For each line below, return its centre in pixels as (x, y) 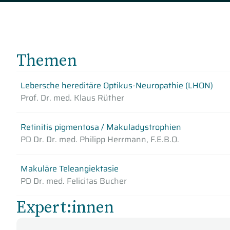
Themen (47, 60)
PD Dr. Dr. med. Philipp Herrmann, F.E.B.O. (100, 139)
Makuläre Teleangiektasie (70, 169)
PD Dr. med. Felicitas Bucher (74, 181)
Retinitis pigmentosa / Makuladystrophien (101, 127)
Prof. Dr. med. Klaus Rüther (72, 98)
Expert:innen (65, 207)
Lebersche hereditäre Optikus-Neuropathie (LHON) (117, 85)
